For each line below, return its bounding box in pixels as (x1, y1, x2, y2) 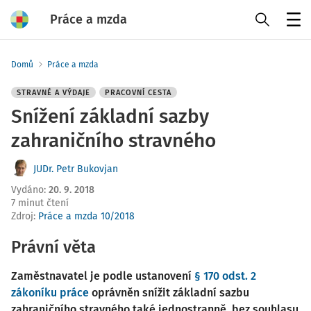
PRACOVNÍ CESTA (105, 88, 171, 97)
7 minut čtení (11, 197, 69, 209)
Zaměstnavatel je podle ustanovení (11, 269, 194, 283)
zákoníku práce (11, 286, 89, 299)
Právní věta (11, 237, 96, 257)
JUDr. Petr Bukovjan (33, 162, 118, 175)
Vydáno (11, 184, 44, 196)
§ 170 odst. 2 (194, 269, 256, 283)
